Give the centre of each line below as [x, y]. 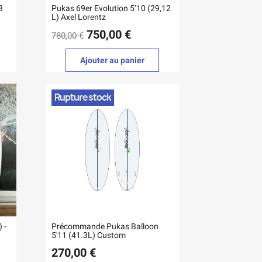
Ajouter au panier [113, 60]
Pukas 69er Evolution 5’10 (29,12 [111, 8]
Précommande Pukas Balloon [105, 227]
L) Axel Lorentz [79, 17]
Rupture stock [83, 97]
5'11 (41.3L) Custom [89, 235]
